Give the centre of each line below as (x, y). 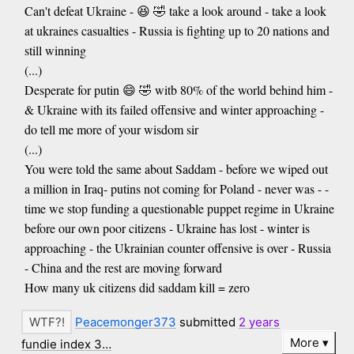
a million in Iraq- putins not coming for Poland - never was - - (176, 189)
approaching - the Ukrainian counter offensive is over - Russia (177, 248)
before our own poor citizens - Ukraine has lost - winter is (167, 228)
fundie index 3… (67, 344)
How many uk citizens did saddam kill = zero (137, 288)
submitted (208, 322)
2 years (260, 322)
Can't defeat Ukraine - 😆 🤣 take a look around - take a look (175, 11)
